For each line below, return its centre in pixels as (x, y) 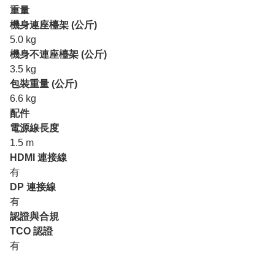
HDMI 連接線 (38, 158)
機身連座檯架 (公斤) (53, 25)
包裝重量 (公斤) (44, 84)
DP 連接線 (33, 187)
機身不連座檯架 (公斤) (58, 55)
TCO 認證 (31, 231)
